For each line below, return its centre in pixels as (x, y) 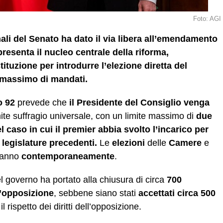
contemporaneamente (68, 157)
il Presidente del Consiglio (125, 103)
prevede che (42, 103)
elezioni (128, 143)
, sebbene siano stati (96, 193)
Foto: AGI (207, 19)
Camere (185, 143)
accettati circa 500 (177, 193)
